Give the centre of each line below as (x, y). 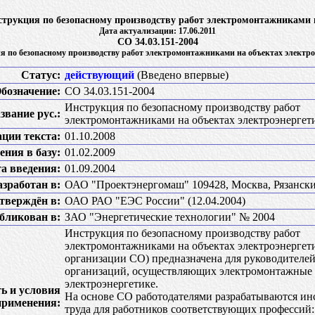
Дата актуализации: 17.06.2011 (157, 31)
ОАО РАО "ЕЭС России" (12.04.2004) (155, 201)
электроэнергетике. (111, 284)
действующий (99, 75)
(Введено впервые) (181, 75)
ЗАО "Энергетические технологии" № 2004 (170, 217)
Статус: (41, 75)
